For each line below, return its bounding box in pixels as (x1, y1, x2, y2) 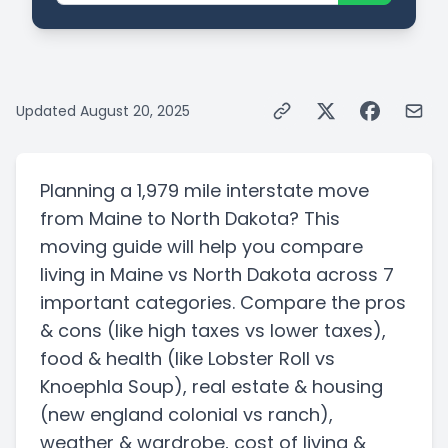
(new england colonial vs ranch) (40, 402, 329, 428)
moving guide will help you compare (40, 234, 363, 260)
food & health (40, 346, 162, 372)
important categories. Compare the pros (40, 290, 406, 316)
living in (40, 262, 110, 288)
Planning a (40, 178, 132, 204)
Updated (16, 101, 76, 122)
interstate (226, 178, 313, 204)
